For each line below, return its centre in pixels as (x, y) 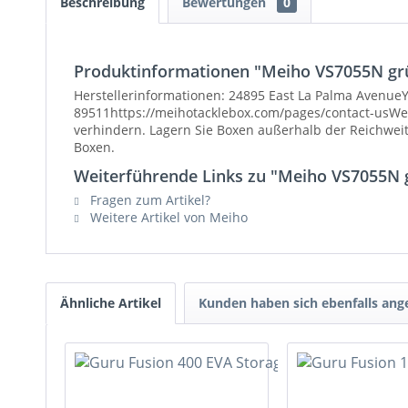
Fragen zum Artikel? (148, 199)
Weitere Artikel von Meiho (167, 217)
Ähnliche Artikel (111, 302)
